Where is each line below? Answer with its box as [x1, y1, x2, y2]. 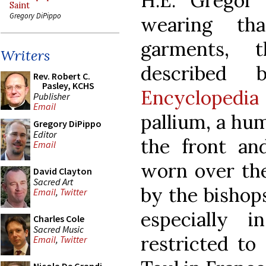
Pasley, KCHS [42, 80, 94, 91]
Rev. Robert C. [33, 70, 90, 82]
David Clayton [33, 165, 92, 177]
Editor [33, 128, 56, 140]
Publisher [33, 90, 69, 102]
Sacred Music [33, 223, 84, 235]
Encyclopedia [141, 85, 259, 110]
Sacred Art [33, 175, 73, 188]
